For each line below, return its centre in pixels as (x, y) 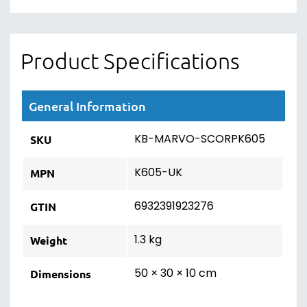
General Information (87, 106)
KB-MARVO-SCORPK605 (200, 140)
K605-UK (158, 173)
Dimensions (61, 274)
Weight (49, 240)
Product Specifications (130, 61)
